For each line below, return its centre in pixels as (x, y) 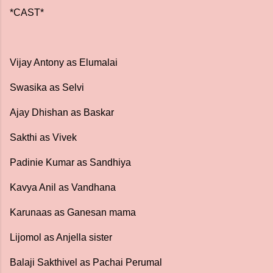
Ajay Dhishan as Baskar (63, 112)
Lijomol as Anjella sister (62, 237)
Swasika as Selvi (48, 87)
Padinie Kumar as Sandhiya (72, 162)
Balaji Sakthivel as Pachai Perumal (87, 262)
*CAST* (27, 12)
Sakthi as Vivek (44, 137)
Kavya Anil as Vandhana (64, 187)
